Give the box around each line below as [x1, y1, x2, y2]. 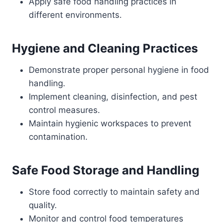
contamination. [29, 132, 88, 142]
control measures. [29, 105, 100, 115]
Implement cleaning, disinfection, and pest [29, 92, 197, 102]
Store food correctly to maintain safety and [29, 187, 200, 197]
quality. [29, 200, 57, 210]
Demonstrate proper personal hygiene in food [29, 65, 209, 75]
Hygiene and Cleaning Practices [12, 41, 198, 55]
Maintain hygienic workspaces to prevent [29, 118, 191, 128]
